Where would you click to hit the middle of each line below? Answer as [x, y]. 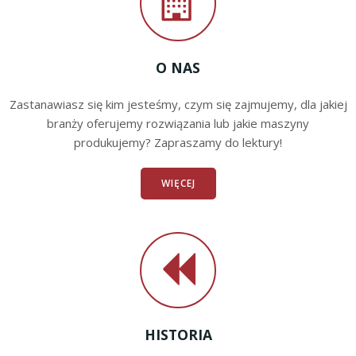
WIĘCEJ [178, 183]
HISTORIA [178, 335]
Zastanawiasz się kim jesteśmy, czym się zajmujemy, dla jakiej [178, 104]
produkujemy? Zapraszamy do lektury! [178, 142]
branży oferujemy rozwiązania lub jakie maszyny [178, 123]
